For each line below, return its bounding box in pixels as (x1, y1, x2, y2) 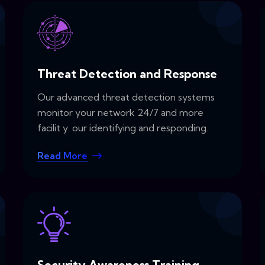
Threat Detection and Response (37, 66, 217, 82)
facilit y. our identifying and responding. (37, 122, 208, 134)
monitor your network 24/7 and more (37, 106, 203, 119)
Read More (37, 150, 88, 162)
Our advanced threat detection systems (37, 91, 215, 104)
